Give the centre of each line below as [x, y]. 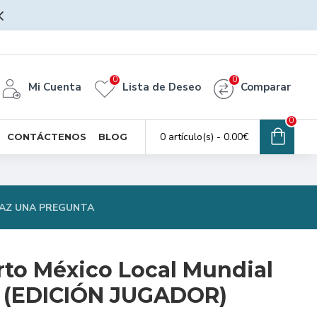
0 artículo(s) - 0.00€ [204, 137]
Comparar [266, 87]
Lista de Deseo [162, 87]
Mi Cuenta [55, 87]
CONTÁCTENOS [47, 136]
